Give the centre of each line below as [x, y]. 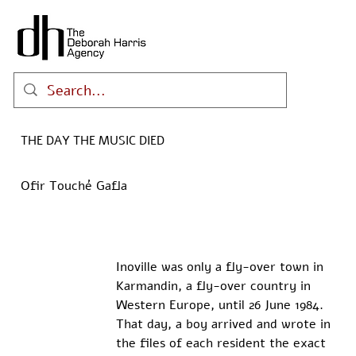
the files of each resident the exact [222, 344]
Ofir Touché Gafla [74, 186]
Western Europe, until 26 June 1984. [221, 306]
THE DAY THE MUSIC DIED [92, 140]
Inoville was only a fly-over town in [221, 267]
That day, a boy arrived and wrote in [225, 325]
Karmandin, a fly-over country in [215, 286]
